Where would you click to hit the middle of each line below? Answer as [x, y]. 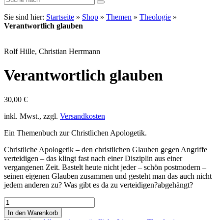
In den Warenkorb [33, 213]
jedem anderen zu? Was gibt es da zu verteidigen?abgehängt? [98, 185]
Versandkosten [82, 116]
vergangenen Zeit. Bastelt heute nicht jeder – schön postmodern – [105, 167]
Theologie [155, 17]
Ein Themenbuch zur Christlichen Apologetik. [75, 133]
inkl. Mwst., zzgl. [32, 116]
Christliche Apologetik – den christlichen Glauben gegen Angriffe [106, 149]
